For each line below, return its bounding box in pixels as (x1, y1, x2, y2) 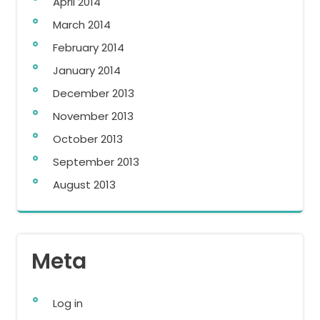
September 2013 (53, 154, 139, 169)
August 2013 (53, 176, 116, 192)
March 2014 (53, 16, 111, 32)
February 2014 (53, 39, 124, 55)
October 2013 (53, 131, 123, 146)
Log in (53, 295, 83, 311)
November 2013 (53, 108, 134, 124)
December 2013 (53, 85, 134, 101)
